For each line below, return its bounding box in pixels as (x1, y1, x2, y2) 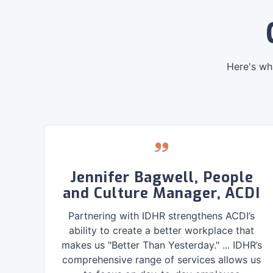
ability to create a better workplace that (69, 224, 255, 236)
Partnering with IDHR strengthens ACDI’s (68, 210, 255, 222)
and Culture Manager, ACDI (63, 183, 261, 203)
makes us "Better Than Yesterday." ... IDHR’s (61, 239, 262, 251)
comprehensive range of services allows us (62, 253, 261, 266)
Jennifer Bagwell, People (69, 168, 253, 187)
